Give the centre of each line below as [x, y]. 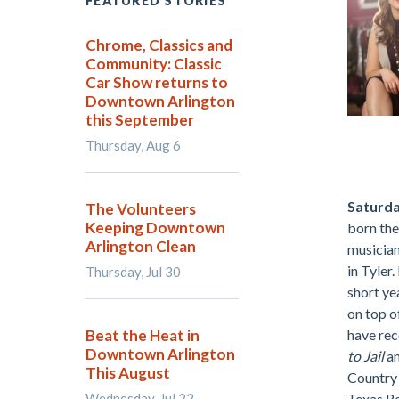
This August [128, 373]
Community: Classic [154, 64]
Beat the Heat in [142, 335]
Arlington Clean [141, 246]
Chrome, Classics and [159, 45]
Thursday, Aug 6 [133, 145]
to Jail [367, 356]
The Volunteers [141, 209]
